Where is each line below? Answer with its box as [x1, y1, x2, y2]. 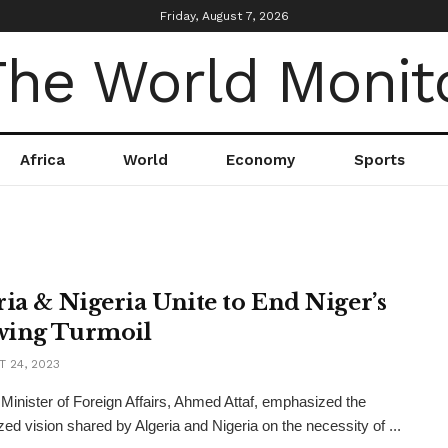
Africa [20, 151, 66, 169]
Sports [353, 151, 405, 169]
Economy [226, 151, 296, 169]
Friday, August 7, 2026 [159, 9, 289, 23]
